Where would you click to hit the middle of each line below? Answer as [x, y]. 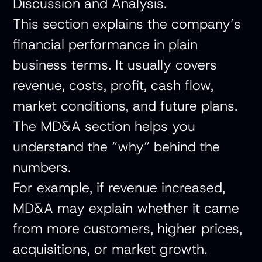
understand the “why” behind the [117, 147]
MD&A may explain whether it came [126, 208]
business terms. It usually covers [115, 65]
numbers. [42, 167]
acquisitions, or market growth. [110, 249]
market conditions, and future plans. [125, 106]
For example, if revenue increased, [119, 188]
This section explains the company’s [127, 24]
